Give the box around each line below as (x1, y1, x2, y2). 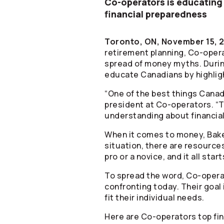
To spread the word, (104, 170, 186, 181)
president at (104, 99, 156, 110)
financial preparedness (104, 8, 207, 20)
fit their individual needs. (104, 192, 204, 203)
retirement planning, (104, 47, 188, 58)
